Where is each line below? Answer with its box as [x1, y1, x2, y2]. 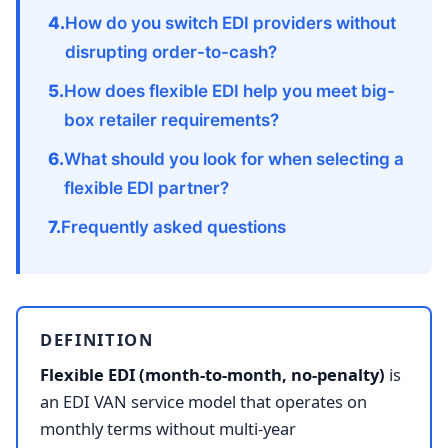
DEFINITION [40, 328, 154, 352]
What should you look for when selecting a [64, 149, 404, 170]
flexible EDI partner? [64, 178, 229, 199]
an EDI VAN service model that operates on [40, 390, 367, 414]
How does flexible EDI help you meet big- [64, 81, 395, 102]
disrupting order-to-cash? [65, 42, 277, 63]
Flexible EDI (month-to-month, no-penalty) [40, 363, 385, 387]
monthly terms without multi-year [40, 417, 296, 441]
